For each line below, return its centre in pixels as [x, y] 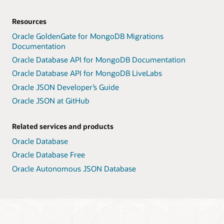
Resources [29, 21]
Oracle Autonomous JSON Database [74, 168]
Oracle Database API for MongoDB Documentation [99, 60]
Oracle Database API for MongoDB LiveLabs [87, 73]
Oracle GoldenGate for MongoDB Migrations [88, 36]
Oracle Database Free [48, 155]
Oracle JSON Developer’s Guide [65, 87]
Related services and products [63, 126]
